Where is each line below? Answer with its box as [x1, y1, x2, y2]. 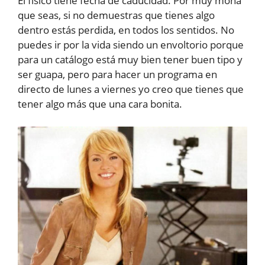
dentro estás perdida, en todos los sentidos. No [18, 23, 234, 37]
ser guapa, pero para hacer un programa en [18, 67, 217, 82]
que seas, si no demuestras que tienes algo [18, 8, 215, 22]
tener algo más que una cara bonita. [18, 97, 182, 111]
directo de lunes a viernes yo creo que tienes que [18, 82, 244, 96]
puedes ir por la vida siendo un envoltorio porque [18, 38, 244, 52]
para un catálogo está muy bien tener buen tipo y [18, 53, 243, 67]
